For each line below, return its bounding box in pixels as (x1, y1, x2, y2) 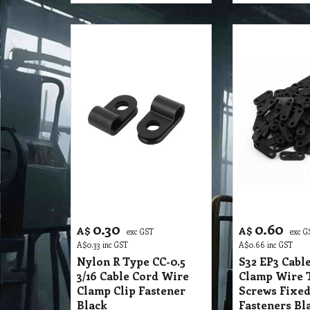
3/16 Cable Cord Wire (77, 268, 189, 283)
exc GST (127, 226, 154, 237)
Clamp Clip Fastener (77, 283, 185, 298)
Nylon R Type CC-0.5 (77, 254, 185, 268)
